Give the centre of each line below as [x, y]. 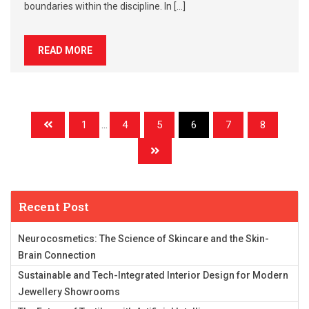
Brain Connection [57, 256]
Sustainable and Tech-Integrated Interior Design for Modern [153, 276]
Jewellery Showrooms [69, 292]
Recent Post [54, 207]
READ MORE [65, 51]
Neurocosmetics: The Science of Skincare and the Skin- [143, 239]
